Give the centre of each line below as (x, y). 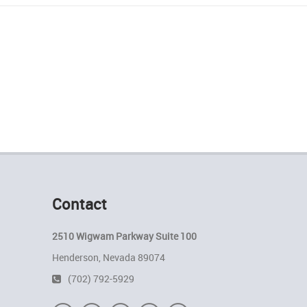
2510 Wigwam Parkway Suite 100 (124, 236)
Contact (79, 204)
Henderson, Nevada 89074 (109, 257)
